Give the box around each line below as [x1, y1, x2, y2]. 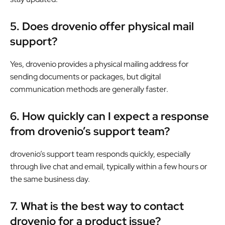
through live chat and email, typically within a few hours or [10, 161, 207, 172]
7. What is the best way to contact [10, 198, 184, 213]
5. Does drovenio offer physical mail [10, 19, 194, 34]
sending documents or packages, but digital [10, 71, 161, 82]
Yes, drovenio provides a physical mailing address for [10, 58, 189, 69]
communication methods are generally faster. [10, 83, 168, 94]
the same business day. [10, 173, 90, 184]
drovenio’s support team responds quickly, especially [10, 148, 190, 159]
